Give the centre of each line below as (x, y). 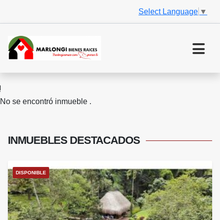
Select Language (168, 11)
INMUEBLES (39, 140)
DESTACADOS (105, 140)
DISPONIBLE (31, 173)
